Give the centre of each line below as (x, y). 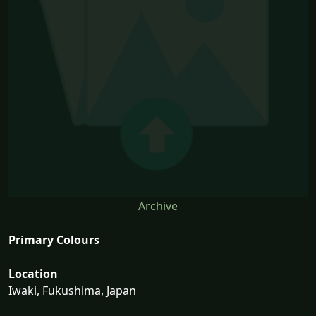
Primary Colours (54, 240)
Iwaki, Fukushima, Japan (72, 291)
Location (33, 274)
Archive (158, 206)
